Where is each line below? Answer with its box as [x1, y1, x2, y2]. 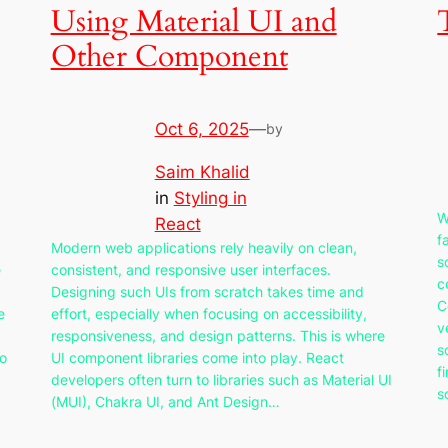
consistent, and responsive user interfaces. [50, 260, 331, 278]
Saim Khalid [154, 161, 250, 182]
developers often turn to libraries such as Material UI [50, 370, 392, 388]
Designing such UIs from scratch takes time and [50, 282, 364, 300]
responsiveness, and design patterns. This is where [50, 326, 385, 344]
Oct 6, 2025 [154, 119, 249, 140]
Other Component [50, 36, 288, 77]
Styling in [173, 187, 247, 208]
